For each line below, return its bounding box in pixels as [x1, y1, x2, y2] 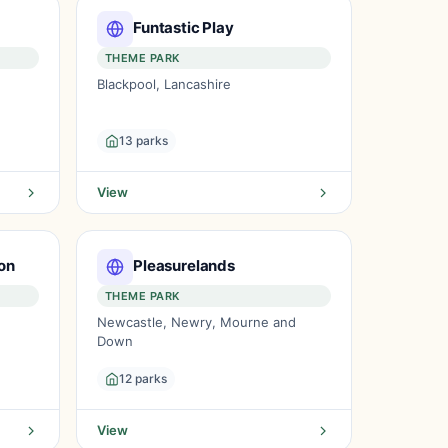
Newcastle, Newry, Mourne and [97, 314, 296, 330]
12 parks [119, 371, 167, 386]
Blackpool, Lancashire [97, 76, 231, 92]
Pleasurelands [133, 255, 236, 275]
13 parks [119, 133, 168, 148]
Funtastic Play [133, 17, 234, 37]
